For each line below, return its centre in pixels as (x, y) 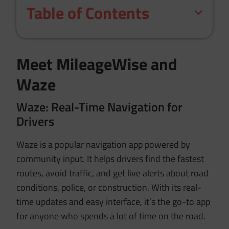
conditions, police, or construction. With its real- (109, 187)
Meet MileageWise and (97, 64)
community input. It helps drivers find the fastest (110, 158)
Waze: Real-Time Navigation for (100, 107)
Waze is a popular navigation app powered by (104, 144)
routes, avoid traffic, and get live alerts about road (113, 173)
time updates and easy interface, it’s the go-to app (113, 201)
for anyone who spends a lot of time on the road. (111, 216)
